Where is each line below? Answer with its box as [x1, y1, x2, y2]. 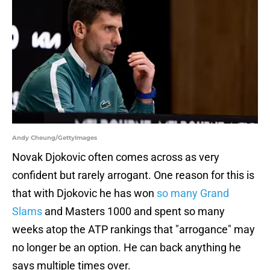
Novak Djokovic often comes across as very [12, 151, 219, 164]
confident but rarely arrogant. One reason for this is [12, 169, 254, 182]
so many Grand [157, 187, 229, 200]
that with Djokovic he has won [12, 187, 157, 200]
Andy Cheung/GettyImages [12, 134, 97, 142]
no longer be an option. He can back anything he [12, 241, 241, 254]
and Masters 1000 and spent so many [42, 205, 225, 218]
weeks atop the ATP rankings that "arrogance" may [12, 223, 255, 236]
